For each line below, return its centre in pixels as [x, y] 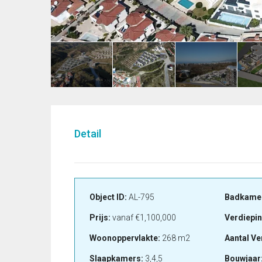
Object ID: [108, 197]
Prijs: [100, 218]
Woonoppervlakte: [125, 238]
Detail [88, 134]
